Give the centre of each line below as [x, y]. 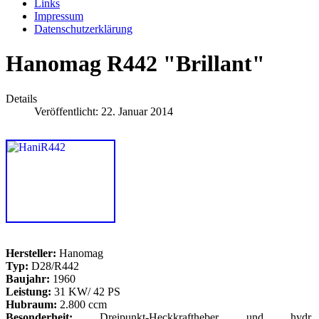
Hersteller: [31, 253]
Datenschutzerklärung [83, 29]
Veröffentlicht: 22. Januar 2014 [104, 111]
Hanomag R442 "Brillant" [135, 64]
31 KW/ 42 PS [86, 291]
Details [21, 98]
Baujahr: [28, 278]
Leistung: [28, 291]
